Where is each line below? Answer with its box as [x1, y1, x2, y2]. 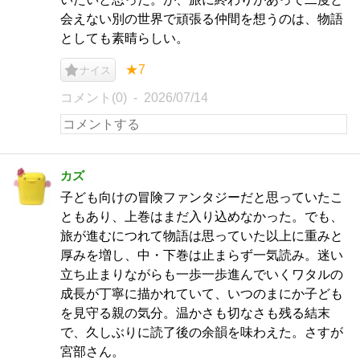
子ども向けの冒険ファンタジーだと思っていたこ [60, 190, 343, 204]
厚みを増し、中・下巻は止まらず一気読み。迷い [60, 248, 343, 262]
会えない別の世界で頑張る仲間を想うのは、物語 [60, 12, 343, 26]
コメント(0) [60, 91, 127, 104]
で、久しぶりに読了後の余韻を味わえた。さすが [60, 325, 343, 339]
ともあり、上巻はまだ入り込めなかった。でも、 [60, 210, 343, 223]
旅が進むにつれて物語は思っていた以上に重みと [60, 229, 343, 243]
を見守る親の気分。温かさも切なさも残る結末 [60, 306, 330, 320]
